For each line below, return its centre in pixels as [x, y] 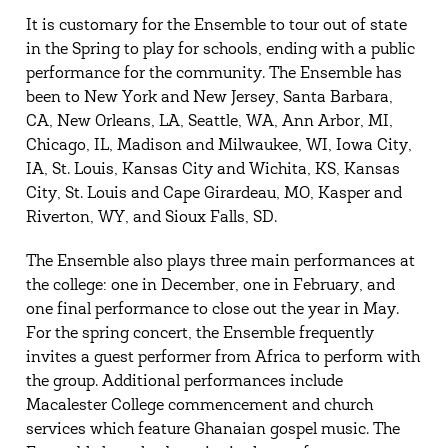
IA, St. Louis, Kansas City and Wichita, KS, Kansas [212, 169]
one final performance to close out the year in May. [212, 309]
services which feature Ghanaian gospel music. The [212, 429]
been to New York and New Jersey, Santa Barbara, [209, 97]
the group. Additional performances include [184, 381]
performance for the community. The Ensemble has [213, 73]
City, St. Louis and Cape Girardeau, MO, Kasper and [213, 193]
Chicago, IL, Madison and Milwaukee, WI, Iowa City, [218, 145]
